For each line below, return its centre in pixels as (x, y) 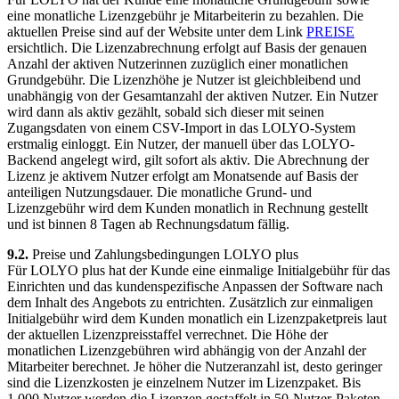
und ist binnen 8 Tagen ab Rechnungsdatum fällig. (148, 224)
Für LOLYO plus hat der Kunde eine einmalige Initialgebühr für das (199, 270)
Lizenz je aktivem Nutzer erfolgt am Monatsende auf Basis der (183, 175)
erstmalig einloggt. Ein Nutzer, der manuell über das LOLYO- (181, 143)
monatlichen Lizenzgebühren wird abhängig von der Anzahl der (187, 350)
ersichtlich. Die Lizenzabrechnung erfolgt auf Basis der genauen (187, 47)
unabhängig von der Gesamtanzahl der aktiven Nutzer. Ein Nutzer (192, 95)
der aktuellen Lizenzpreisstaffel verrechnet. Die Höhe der (167, 334)
